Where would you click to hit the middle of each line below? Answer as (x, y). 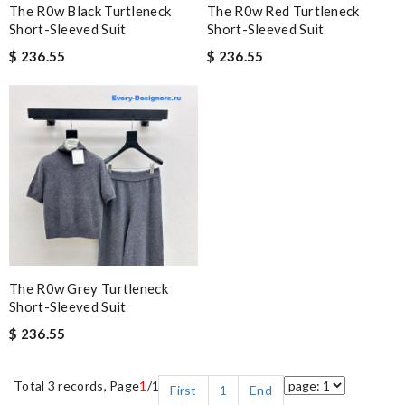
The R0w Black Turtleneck (90, 11)
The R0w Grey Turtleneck (89, 288)
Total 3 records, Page (77, 386)
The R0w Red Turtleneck (283, 11)
